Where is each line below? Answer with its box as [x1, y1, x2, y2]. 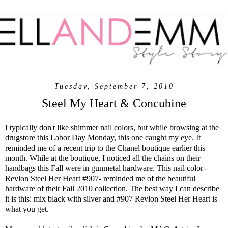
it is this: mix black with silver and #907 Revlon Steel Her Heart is [5, 194, 217, 203]
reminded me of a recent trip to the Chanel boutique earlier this [5, 143, 205, 152]
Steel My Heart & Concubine [42, 96, 186, 110]
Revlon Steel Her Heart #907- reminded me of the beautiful [5, 174, 195, 183]
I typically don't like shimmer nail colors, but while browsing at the [5, 123, 219, 132]
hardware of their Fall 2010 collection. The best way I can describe [5, 184, 219, 193]
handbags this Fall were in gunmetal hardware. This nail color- [5, 163, 206, 173]
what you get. [5, 204, 49, 213]
